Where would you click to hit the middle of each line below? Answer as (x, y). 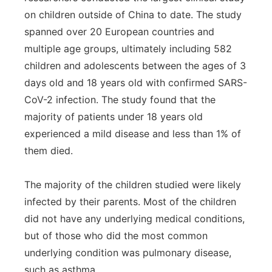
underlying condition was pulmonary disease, (128, 253)
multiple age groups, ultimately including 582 (128, 49)
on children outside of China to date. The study (133, 15)
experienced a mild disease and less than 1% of (133, 134)
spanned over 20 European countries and (119, 32)
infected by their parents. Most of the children (130, 202)
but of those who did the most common (116, 236)
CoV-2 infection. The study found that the (120, 100)
